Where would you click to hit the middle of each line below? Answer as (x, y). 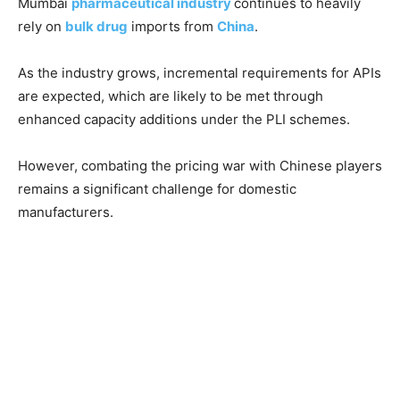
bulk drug (96, 26)
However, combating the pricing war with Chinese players (200, 165)
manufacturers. (66, 212)
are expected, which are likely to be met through (171, 96)
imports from (172, 26)
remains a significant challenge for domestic (157, 188)
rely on (42, 26)
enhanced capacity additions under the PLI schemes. (184, 119)
